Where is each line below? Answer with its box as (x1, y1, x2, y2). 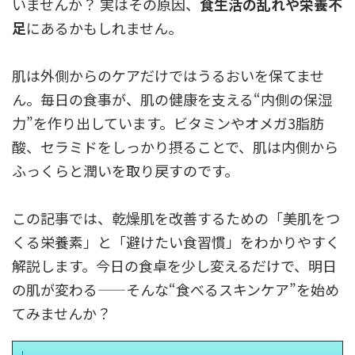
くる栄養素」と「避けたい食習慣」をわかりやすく (12, 231, 340, 252)
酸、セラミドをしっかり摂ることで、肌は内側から (12, 136, 338, 157)
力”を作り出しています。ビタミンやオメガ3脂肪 (12, 113, 324, 133)
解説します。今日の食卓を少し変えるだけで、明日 (12, 255, 337, 276)
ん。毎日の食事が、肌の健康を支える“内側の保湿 (12, 89, 332, 109)
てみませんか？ (12, 303, 111, 323)
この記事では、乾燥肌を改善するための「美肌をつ (12, 208, 340, 228)
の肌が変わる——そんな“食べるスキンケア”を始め (12, 279, 339, 300)
